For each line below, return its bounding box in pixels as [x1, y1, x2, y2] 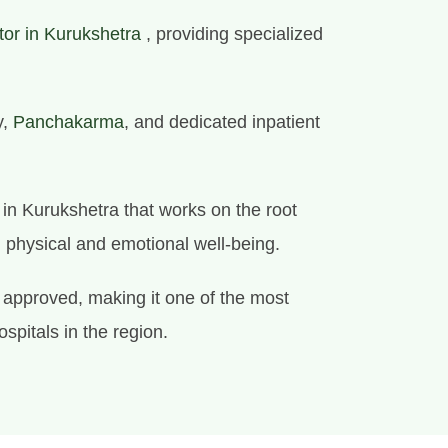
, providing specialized [141, 23, 323, 44]
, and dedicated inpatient [124, 111, 320, 132]
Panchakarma [13, 111, 124, 132]
